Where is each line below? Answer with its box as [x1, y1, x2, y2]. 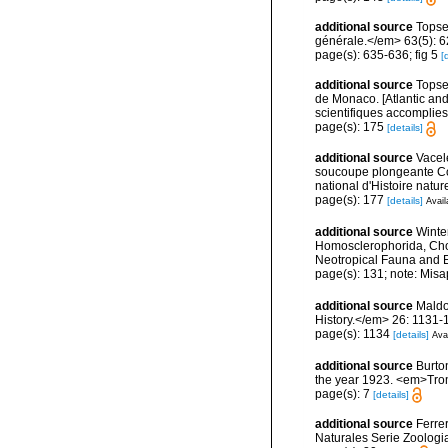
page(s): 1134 [315, 327, 393, 342]
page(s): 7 [315, 386, 373, 401]
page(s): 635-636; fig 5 [315, 47, 441, 62]
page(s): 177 [315, 193, 387, 208]
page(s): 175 [315, 120, 387, 135]
